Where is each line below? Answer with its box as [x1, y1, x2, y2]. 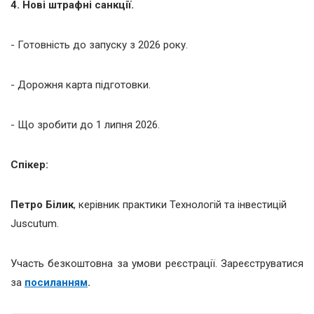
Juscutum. [11, 217, 59, 230]
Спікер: [11, 158, 48, 171]
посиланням [25, 275, 88, 289]
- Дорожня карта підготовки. [11, 78, 151, 91]
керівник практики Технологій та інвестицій [78, 198, 287, 211]
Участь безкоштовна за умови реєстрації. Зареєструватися [11, 257, 303, 270]
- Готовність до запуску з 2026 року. [11, 38, 188, 51]
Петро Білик [11, 198, 74, 211]
